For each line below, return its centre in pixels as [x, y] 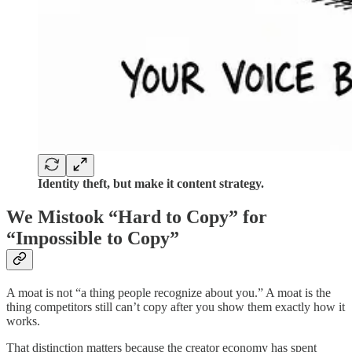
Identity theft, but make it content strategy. [151, 184]
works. [23, 321]
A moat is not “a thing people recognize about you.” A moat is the [169, 293]
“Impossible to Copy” [93, 238]
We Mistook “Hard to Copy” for [137, 217]
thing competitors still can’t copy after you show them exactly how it [176, 307]
